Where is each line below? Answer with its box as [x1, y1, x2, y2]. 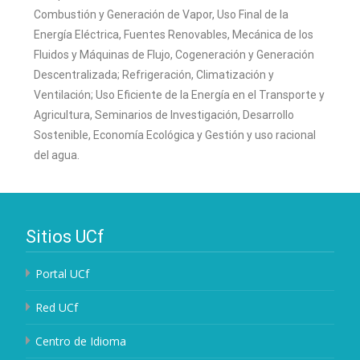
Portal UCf [35, 266, 89, 281]
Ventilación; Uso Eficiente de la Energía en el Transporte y [34, 88, 325, 101]
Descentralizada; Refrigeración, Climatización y [34, 68, 274, 81]
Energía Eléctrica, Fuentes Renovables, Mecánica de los [34, 28, 313, 41]
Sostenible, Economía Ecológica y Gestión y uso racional [34, 129, 316, 141]
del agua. [34, 149, 80, 162]
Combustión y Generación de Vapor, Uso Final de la [34, 8, 288, 21]
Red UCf [35, 300, 78, 315]
